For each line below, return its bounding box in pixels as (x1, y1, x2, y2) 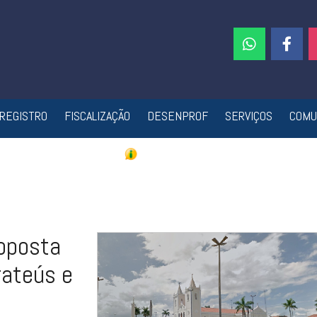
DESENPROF (146, 108, 208, 124)
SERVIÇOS (224, 108, 272, 124)
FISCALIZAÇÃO (64, 108, 130, 124)
